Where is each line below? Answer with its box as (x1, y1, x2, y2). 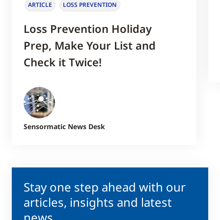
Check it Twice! (24, 54, 102, 69)
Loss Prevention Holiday (24, 21, 152, 36)
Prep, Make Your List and (24, 37, 156, 53)
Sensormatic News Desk (24, 121, 106, 131)
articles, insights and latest (24, 193, 172, 210)
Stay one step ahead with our (24, 178, 186, 195)
